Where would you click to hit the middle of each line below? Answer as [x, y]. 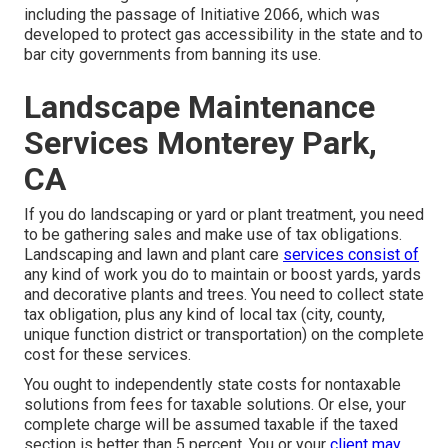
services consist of [351, 255]
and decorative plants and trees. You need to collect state [224, 295]
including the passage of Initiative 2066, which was [202, 15]
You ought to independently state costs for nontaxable [212, 385]
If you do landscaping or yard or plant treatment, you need [224, 215]
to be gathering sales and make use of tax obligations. [213, 235]
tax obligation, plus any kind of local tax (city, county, [204, 315]
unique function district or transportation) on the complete [224, 335]
